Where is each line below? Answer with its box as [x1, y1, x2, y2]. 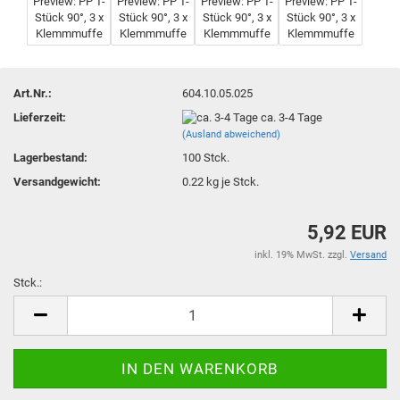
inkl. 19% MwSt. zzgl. [254, 248, 350, 261]
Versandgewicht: [13, 175, 101, 189]
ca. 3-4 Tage [261, 110, 323, 124]
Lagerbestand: [13, 151, 87, 165]
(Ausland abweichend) [182, 129, 281, 141]
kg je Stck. [204, 175, 260, 189]
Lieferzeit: [13, 110, 66, 124]
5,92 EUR [307, 221, 387, 244]
